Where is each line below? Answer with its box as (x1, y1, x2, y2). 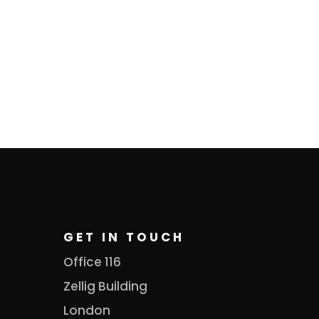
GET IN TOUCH (63, 228, 185, 246)
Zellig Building (63, 277, 148, 295)
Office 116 (63, 253, 122, 271)
